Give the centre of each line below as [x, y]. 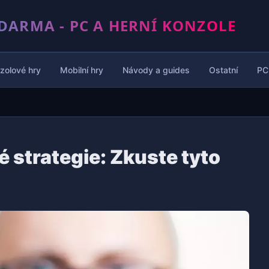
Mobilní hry [82, 70]
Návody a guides [156, 70]
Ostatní [223, 70]
